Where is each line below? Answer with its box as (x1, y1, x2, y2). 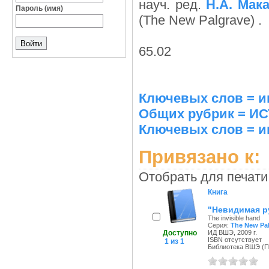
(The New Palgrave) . (139, 13, 262, 28)
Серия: (208, 222, 231, 229)
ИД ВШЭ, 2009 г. (208, 229, 257, 236)
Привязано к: (139, 147, 260, 167)
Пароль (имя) (16, 4, 63, 13)
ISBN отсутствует (208, 236, 262, 243)
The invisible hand (208, 214, 260, 222)
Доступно (163, 229, 197, 237)
